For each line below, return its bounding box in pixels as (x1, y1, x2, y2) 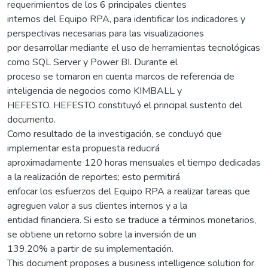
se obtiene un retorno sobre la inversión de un (7, 227, 196, 241)
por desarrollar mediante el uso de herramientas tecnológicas (7, 41, 260, 54)
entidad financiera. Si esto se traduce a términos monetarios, (7, 213, 256, 227)
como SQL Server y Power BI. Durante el (7, 55, 178, 69)
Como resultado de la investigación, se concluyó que (7, 127, 222, 141)
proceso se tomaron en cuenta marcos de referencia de (7, 69, 234, 83)
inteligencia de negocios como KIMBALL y (7, 84, 182, 98)
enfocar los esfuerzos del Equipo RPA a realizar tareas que (7, 184, 250, 198)
